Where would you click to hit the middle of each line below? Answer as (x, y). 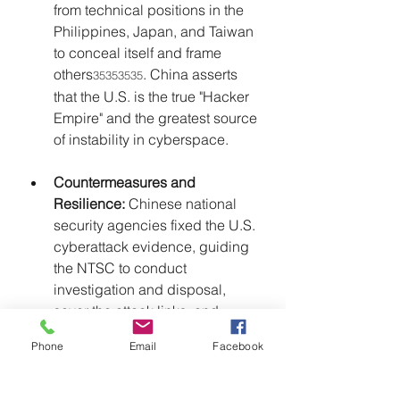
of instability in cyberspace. (141, 140)
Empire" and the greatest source (157, 118)
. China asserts (192, 75)
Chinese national (183, 204)
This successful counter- (131, 375)
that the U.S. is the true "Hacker (153, 97)
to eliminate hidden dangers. (147, 354)
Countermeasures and (126, 183)
